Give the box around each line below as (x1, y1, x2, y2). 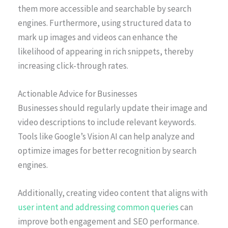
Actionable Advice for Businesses (18, 88, 137, 99)
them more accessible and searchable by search (18, 3, 191, 14)
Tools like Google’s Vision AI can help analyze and (18, 130, 195, 142)
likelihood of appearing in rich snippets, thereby (18, 45, 193, 57)
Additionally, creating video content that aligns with (18, 187, 208, 199)
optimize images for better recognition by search (18, 145, 196, 156)
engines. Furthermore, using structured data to (18, 17, 191, 28)
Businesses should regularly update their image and (18, 102, 208, 113)
